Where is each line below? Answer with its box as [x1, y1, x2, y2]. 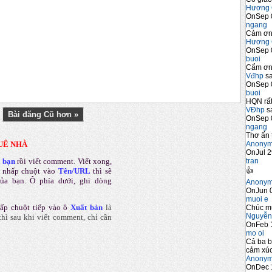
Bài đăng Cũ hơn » [8, 110, 78, 120]
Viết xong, [77, 157, 112, 166]
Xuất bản [70, 203, 103, 212]
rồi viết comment [17, 157, 74, 166]
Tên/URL [58, 166, 90, 176]
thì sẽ [93, 166, 112, 176]
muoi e [246, 195, 268, 204]
